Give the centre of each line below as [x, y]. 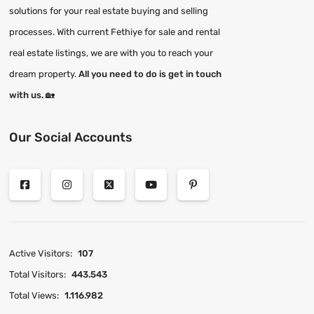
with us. [27, 95]
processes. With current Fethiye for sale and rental [115, 32]
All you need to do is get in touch [150, 74]
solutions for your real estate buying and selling [109, 11]
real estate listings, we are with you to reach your [111, 53]
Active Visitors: [41, 254]
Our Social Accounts [71, 138]
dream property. [44, 74]
